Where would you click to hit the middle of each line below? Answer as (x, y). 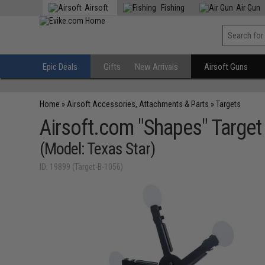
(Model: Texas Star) (98, 149)
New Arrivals (157, 67)
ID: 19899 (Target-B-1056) (82, 167)
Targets (229, 104)
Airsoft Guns (226, 67)
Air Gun (248, 8)
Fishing (172, 8)
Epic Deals (60, 67)
